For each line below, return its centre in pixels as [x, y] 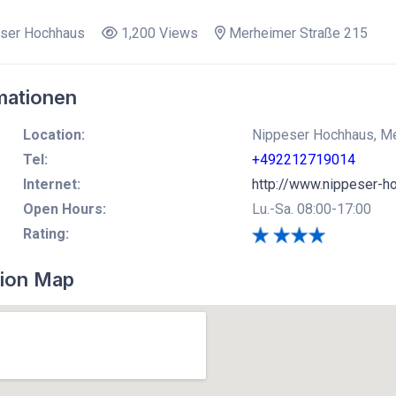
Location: [53, 134]
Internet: [51, 184]
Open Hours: [64, 209]
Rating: [46, 233]
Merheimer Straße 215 [296, 33]
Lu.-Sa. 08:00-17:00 [311, 209]
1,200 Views [157, 33]
